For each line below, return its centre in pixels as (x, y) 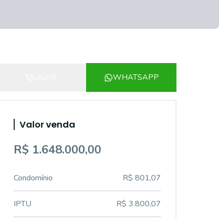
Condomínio (33, 178)
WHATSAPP (136, 77)
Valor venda (47, 124)
